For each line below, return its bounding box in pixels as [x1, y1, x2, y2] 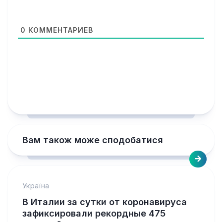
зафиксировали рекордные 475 [22, 208, 166, 219]
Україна [22, 181, 49, 190]
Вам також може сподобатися [22, 135, 163, 145]
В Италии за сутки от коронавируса [22, 197, 187, 207]
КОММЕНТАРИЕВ [26, 26, 93, 34]
